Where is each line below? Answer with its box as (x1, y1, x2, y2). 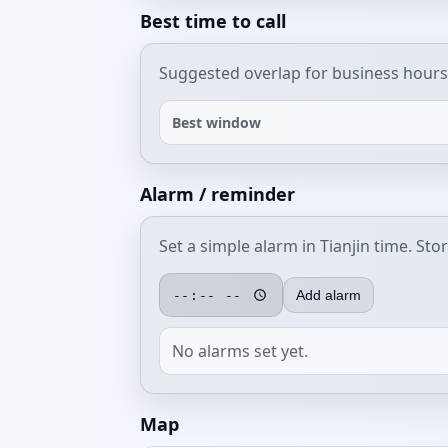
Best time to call (140, 9, 286, 33)
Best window (172, 113, 261, 132)
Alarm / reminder (140, 182, 295, 206)
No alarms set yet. (172, 340, 308, 362)
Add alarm (296, 287, 361, 303)
